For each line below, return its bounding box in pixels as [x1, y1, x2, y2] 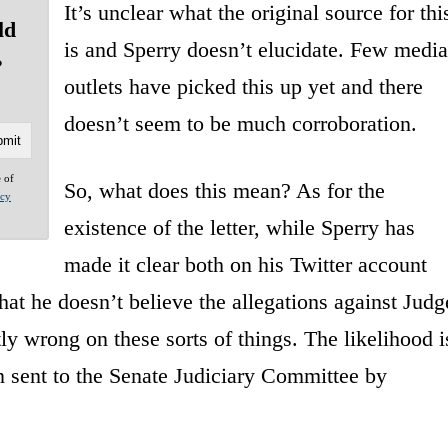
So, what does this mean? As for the [63, 177, 385, 203]
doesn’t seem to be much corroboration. [63, 110, 417, 136]
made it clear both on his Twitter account [63, 251, 427, 277]
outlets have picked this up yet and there [63, 73, 423, 99]
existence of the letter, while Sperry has [63, 214, 415, 240]
